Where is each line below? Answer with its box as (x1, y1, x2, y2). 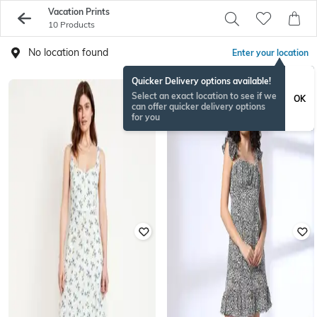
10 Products (47, 19, 95, 30)
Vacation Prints (47, 6, 110, 17)
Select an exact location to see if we (132, 91, 277, 101)
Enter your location (232, 47, 309, 58)
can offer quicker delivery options (132, 101, 265, 112)
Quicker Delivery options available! (132, 76, 271, 86)
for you (132, 112, 160, 122)
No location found (28, 46, 108, 59)
